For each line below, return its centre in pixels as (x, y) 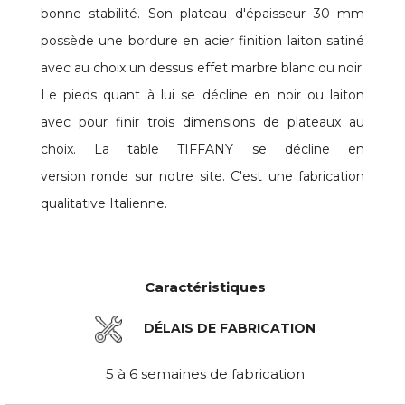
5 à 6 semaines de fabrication (205, 374)
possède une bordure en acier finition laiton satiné (202, 41)
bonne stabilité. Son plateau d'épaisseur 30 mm (202, 14)
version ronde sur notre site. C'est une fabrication (202, 176)
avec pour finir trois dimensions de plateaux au (202, 122)
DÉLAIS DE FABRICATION (227, 328)
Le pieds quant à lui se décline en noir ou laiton (202, 95)
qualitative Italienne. (105, 203)
